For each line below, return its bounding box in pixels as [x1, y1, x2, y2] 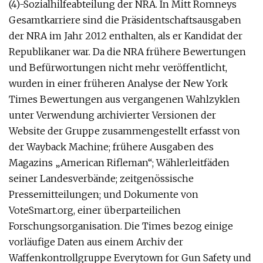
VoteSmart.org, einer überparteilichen [9, 204, 181, 216]
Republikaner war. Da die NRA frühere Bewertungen [9, 46, 246, 58]
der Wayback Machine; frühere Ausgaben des [9, 141, 214, 153]
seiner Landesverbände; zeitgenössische [9, 173, 194, 184]
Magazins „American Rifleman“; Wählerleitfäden [9, 157, 230, 168]
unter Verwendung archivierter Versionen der [9, 109, 216, 121]
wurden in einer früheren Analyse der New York [9, 77, 228, 89]
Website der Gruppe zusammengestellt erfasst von [9, 125, 240, 137]
